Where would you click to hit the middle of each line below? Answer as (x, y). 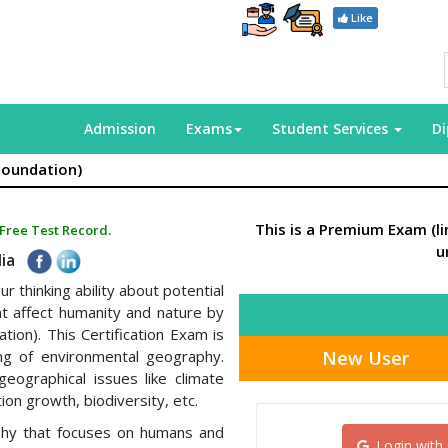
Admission (120, 128)
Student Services (332, 128)
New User (365, 358)
